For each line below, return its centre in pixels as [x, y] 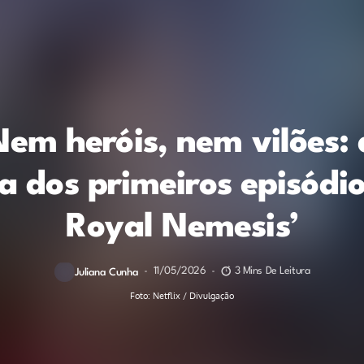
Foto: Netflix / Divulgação [182, 295]
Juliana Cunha [106, 272]
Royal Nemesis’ [182, 227]
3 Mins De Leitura [272, 271]
